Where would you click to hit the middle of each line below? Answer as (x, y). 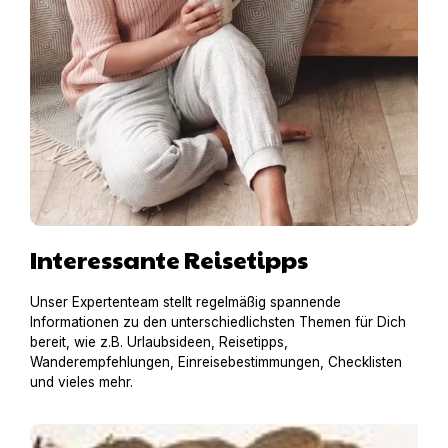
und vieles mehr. (81, 381)
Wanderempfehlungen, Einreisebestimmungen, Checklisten (216, 361)
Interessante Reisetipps (169, 258)
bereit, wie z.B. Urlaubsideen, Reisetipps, (159, 341)
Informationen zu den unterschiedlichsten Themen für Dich (218, 321)
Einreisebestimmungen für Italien (153, 431)
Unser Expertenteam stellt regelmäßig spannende (185, 301)
